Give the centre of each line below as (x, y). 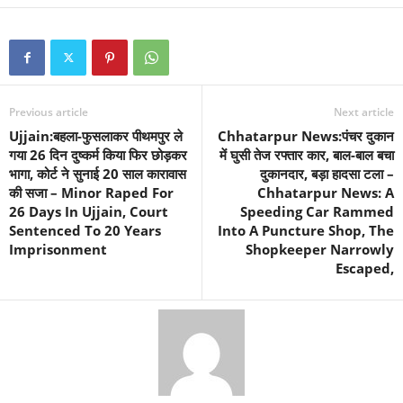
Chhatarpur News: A (326, 193)
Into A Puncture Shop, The (306, 230)
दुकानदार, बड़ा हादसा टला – (327, 174)
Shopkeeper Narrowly (320, 249)
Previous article (49, 112)
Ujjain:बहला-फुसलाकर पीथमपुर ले (96, 136)
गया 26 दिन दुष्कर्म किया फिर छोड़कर (98, 155)
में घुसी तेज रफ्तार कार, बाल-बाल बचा (307, 155)
